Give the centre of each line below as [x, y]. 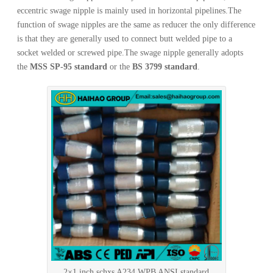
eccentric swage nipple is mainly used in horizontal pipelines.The [129, 10]
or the [120, 66]
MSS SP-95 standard [69, 66]
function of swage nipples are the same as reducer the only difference [136, 24]
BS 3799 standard [165, 66]
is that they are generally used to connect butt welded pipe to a [125, 38]
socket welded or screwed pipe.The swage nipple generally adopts [130, 52]
